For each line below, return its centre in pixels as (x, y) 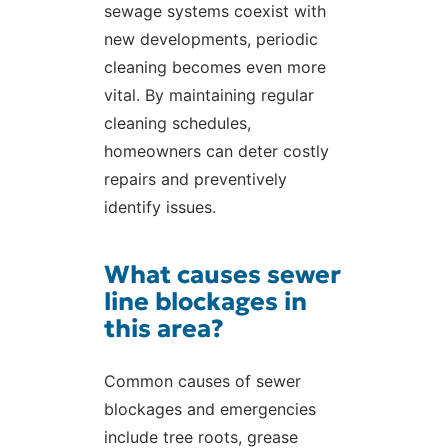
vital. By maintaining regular (209, 95)
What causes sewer (222, 275)
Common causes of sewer (202, 381)
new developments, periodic (211, 39)
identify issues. (160, 207)
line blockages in (205, 302)
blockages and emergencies (210, 409)
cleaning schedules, (177, 123)
